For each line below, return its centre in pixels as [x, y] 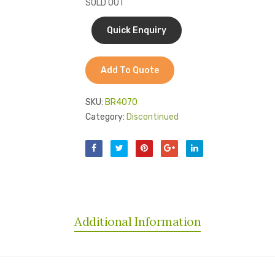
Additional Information [137, 221]
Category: [105, 117]
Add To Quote [130, 70]
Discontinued [153, 117]
